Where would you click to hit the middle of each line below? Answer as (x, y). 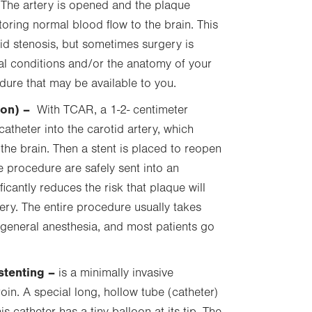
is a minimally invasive (114, 273)
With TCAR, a (70, 110)
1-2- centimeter (147, 110)
